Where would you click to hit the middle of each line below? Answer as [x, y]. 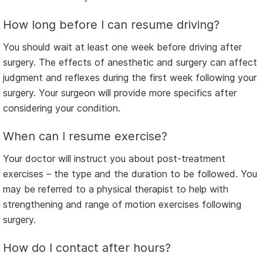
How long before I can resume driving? [111, 24]
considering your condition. [62, 108]
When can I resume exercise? [85, 136]
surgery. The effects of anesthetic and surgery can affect [130, 62]
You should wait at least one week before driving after [122, 47]
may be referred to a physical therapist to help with [116, 189]
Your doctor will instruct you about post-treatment [114, 158]
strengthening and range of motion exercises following [122, 204]
